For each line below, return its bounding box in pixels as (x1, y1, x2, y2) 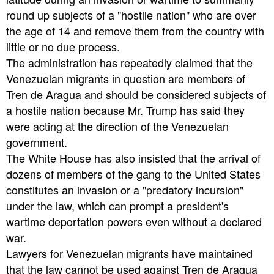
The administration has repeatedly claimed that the (6, 54, 253, 71)
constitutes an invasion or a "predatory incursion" (6, 182, 243, 198)
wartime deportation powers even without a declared (6, 213, 262, 230)
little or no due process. (6, 39, 120, 55)
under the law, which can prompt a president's (6, 198, 229, 214)
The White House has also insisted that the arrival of (6, 150, 261, 166)
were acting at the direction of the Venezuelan (6, 118, 229, 135)
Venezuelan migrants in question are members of (6, 70, 245, 87)
